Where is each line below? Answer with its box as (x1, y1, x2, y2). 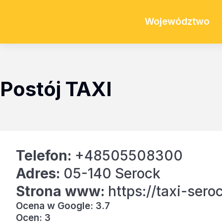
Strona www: (16, 183, 105, 200)
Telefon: (16, 147, 71, 164)
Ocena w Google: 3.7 (16, 200, 110, 212)
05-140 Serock (60, 165, 161, 182)
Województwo (144, 16, 210, 27)
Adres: (16, 165, 60, 182)
